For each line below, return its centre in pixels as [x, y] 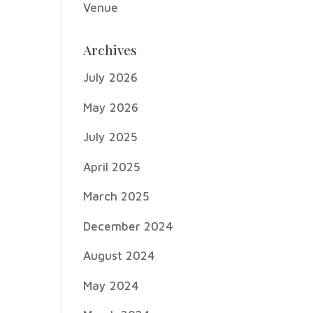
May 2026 [111, 107]
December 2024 [129, 226]
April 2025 [112, 167]
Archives [110, 50]
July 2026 [111, 78]
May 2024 [111, 285]
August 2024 [119, 256]
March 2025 [117, 196]
